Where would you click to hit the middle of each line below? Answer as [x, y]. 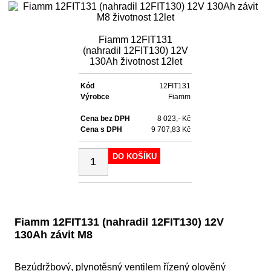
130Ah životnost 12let [135, 61]
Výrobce [95, 96]
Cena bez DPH [105, 118]
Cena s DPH [101, 129]
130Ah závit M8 [54, 234]
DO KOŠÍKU [134, 157]
